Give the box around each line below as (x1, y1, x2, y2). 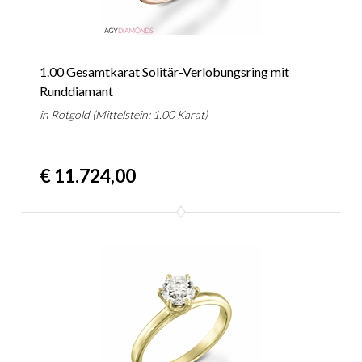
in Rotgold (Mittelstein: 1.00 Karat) (40, 107, 208, 122)
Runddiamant (40, 83, 114, 99)
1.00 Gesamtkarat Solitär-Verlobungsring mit (40, 64, 290, 80)
